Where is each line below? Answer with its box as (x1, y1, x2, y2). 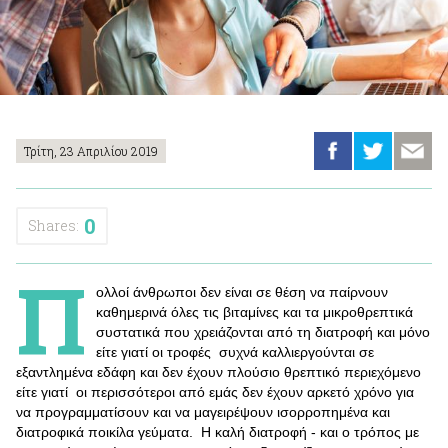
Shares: (28, 216, 79, 235)
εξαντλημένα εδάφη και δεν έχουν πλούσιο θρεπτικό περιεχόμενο (16, 364, 421, 380)
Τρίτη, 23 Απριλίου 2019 (24, 143, 158, 159)
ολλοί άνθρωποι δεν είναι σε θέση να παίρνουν (96, 284, 388, 300)
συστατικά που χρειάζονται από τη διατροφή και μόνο (96, 324, 430, 340)
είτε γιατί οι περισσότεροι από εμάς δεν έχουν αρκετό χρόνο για (16, 384, 414, 400)
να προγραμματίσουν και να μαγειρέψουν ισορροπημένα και (16, 404, 390, 420)
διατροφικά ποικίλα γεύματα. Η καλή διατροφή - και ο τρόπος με (16, 424, 419, 440)
